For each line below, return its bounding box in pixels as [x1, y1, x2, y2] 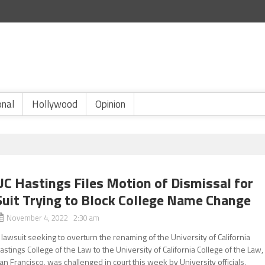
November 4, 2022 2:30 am [7, 212, 100, 224]
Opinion [95, 96, 125, 112]
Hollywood [32, 96, 77, 112]
